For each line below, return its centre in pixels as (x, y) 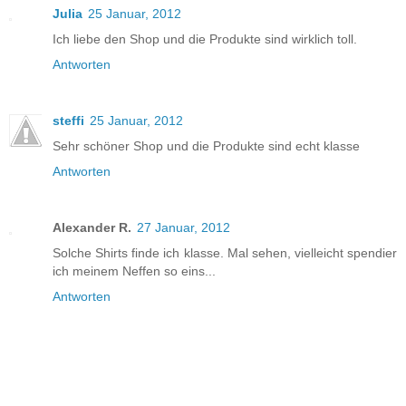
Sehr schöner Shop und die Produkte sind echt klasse (206, 146)
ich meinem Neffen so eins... (134, 271)
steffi (68, 121)
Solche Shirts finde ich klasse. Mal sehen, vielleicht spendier (225, 253)
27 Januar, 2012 (184, 228)
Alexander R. (92, 228)
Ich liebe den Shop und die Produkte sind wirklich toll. (205, 39)
